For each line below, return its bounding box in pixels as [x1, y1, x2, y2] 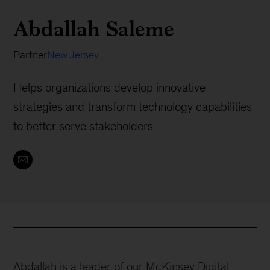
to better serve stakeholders [13, 119, 154, 133]
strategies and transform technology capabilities [13, 100, 253, 113]
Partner [13, 49, 48, 61]
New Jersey [47, 49, 99, 61]
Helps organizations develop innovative [13, 81, 206, 94]
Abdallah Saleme [13, 13, 175, 45]
